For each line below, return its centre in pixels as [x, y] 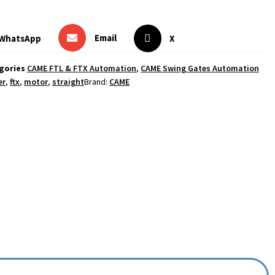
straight [68, 82]
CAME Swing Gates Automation [200, 68]
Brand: [97, 82]
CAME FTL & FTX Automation [82, 68]
